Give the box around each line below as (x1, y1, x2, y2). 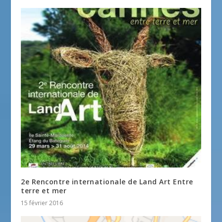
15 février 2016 (21, 198, 63, 207)
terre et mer (21, 185, 67, 195)
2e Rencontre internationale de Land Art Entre (21, 176, 193, 186)
